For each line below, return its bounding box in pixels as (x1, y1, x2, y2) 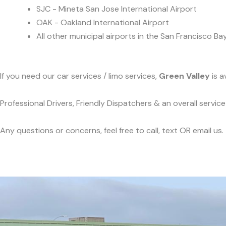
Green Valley (159, 71, 210, 82)
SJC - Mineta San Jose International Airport (36, 3, 197, 14)
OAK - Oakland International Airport (36, 17, 169, 28)
